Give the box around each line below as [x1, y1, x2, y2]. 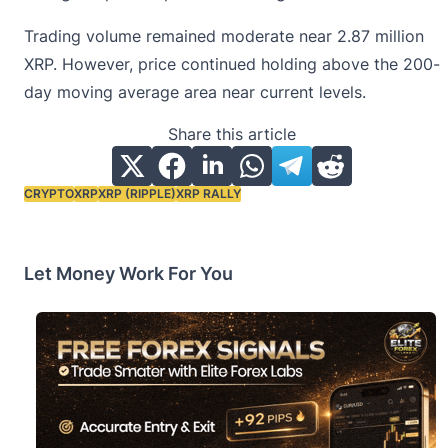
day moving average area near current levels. [24, 81, 366, 102]
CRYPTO [24, 185, 74, 201]
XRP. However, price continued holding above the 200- [24, 53, 440, 74]
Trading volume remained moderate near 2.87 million [24, 25, 424, 46]
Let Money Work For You [24, 262, 233, 284]
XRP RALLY [176, 185, 241, 201]
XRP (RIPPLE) [98, 185, 176, 201]
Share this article [168, 123, 296, 144]
